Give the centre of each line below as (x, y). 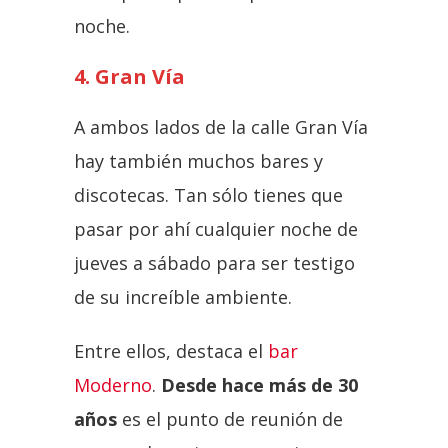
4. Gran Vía (129, 76)
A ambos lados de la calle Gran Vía (221, 126)
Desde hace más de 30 (259, 384)
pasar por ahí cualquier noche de (216, 228)
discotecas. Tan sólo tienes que (208, 194)
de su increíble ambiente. (183, 296)
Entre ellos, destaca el (171, 350)
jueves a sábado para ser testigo (214, 262)
